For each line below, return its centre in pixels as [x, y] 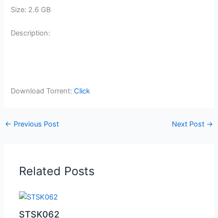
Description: [31, 33]
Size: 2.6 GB [31, 9]
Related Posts [57, 171]
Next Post [189, 124]
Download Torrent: [43, 91]
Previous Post [35, 124]
